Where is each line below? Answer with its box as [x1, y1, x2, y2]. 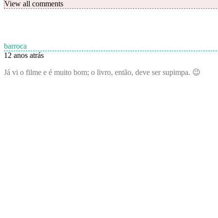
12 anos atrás [4, 51, 44, 60]
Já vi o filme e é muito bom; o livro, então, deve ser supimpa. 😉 [4, 68, 200, 77]
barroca [4, 42, 27, 51]
